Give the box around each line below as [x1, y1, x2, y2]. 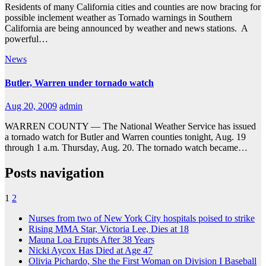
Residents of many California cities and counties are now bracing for [5, 2, 261, 12]
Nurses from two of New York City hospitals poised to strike [28, 213, 255, 223]
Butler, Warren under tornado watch [5, 77, 154, 88]
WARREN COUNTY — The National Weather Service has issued [5, 121, 256, 131]
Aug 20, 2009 [5, 100, 57, 111]
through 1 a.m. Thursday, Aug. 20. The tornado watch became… [5, 142, 248, 153]
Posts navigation [5, 164, 104, 180]
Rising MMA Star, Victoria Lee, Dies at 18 [28, 223, 189, 234]
